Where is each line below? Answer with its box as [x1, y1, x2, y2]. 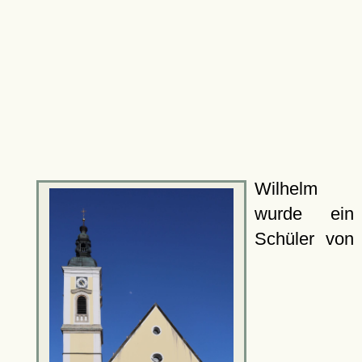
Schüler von [254, 229, 354, 249]
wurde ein [254, 204, 354, 224]
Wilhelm [254, 179, 318, 199]
